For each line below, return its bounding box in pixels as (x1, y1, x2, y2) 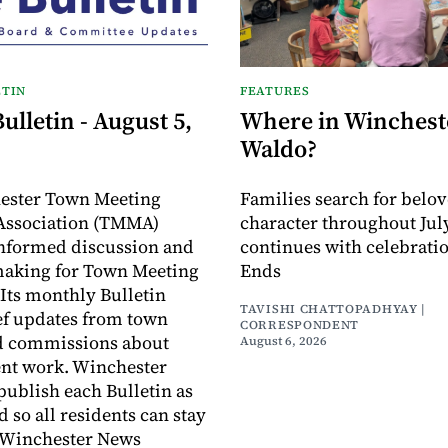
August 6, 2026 (240, 332, 327, 349)
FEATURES (240, 82, 310, 99)
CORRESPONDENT (240, 316, 360, 333)
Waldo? (240, 131, 317, 165)
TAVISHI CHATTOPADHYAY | (240, 300, 427, 317)
